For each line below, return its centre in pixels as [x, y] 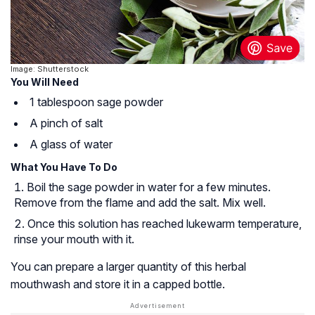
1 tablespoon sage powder [96, 102]
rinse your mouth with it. [74, 239]
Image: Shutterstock [50, 69]
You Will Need [45, 82]
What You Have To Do [64, 167]
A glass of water [71, 144]
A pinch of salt [66, 123]
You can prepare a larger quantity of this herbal [128, 266]
